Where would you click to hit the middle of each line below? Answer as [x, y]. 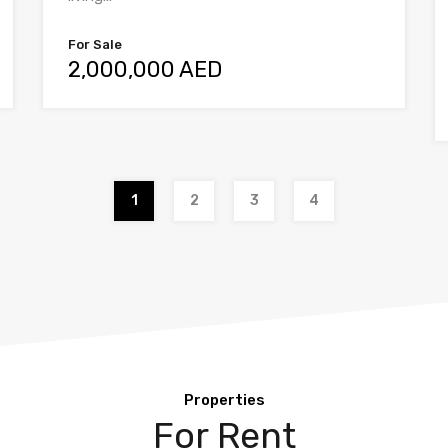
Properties [224, 400]
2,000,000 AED [145, 70]
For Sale [95, 45]
